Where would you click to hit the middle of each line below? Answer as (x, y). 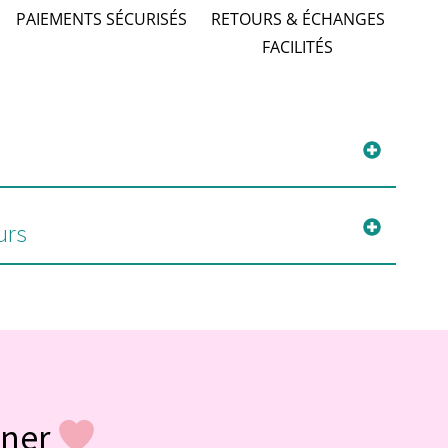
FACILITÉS (298, 47)
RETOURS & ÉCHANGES (297, 19)
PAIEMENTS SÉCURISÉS (101, 19)
